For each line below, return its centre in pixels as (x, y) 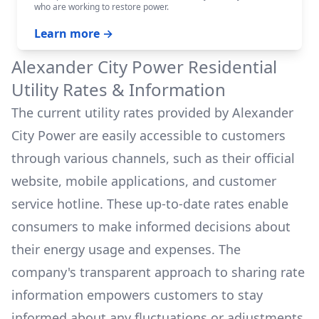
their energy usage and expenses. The (126, 249)
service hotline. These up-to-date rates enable (150, 204)
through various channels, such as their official (153, 158)
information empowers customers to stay (137, 295)
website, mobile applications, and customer (144, 181)
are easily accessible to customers (182, 135)
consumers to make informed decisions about (151, 226)
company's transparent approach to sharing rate (158, 272)
